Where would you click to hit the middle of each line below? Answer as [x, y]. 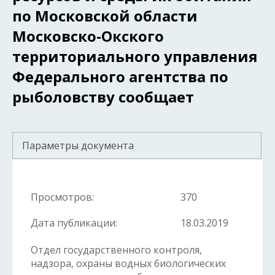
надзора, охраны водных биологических [128, 263]
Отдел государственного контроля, [116, 250]
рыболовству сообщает [103, 97]
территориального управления [135, 56]
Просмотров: [62, 197]
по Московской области [105, 16]
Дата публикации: [74, 223]
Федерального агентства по [120, 76]
